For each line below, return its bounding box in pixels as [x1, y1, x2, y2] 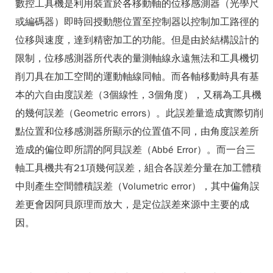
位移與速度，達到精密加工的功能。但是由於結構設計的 [15, 34, 259, 46]
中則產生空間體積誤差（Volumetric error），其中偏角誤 [15, 180, 260, 193]
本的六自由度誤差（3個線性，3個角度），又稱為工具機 [15, 89, 261, 101]
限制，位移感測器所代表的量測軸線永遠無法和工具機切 [15, 52, 259, 65]
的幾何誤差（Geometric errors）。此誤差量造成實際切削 [15, 107, 263, 119]
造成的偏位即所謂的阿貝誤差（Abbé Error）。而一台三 [15, 144, 255, 156]
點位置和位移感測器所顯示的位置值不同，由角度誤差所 [15, 126, 259, 138]
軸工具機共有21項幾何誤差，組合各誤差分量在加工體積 [15, 162, 261, 174]
